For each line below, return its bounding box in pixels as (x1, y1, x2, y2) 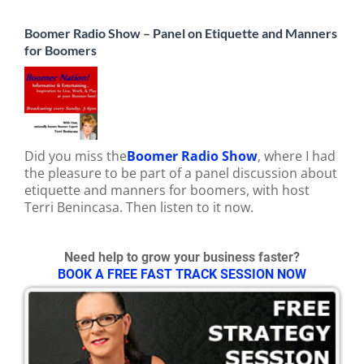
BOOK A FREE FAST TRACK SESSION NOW (58, 266, 306, 282)
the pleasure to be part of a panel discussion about (24, 164, 337, 182)
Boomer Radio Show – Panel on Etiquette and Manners (24, 25, 337, 41)
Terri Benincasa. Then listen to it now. (24, 198, 253, 216)
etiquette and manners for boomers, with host (24, 181, 310, 199)
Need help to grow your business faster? (64, 249, 300, 265)
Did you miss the (24, 147, 127, 165)
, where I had (258, 147, 336, 165)
